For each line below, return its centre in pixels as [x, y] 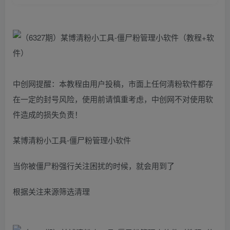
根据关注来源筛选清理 [51, 191]
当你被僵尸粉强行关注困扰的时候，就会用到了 [94, 165]
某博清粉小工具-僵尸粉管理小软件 [72, 140]
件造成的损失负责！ [47, 114]
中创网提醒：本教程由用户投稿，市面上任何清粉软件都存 [113, 83]
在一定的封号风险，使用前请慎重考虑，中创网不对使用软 [113, 99]
